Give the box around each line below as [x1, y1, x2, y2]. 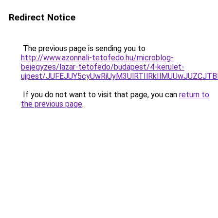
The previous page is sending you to [21, 44, 145, 53]
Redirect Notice [9, 12, 75, 23]
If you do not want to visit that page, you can [21, 90, 179, 99]
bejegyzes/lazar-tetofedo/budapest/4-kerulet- [21, 62, 184, 72]
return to [179, 90, 209, 99]
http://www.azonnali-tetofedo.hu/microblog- [21, 53, 174, 62]
